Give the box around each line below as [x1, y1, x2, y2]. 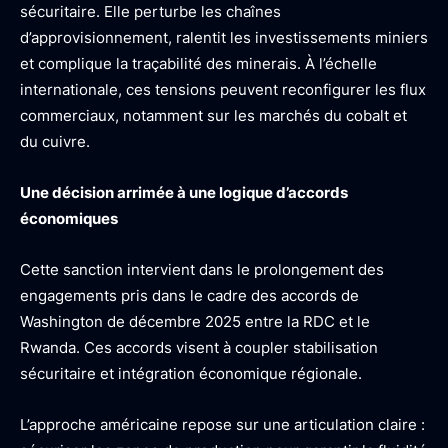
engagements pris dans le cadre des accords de [20, 286, 359, 305]
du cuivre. [20, 132, 90, 151]
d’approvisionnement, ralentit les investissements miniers [20, 28, 428, 47]
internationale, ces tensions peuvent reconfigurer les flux [20, 80, 426, 99]
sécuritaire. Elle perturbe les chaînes [20, 2, 281, 21]
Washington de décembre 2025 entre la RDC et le [20, 312, 370, 331]
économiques [20, 209, 118, 228]
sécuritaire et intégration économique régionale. [20, 364, 362, 383]
